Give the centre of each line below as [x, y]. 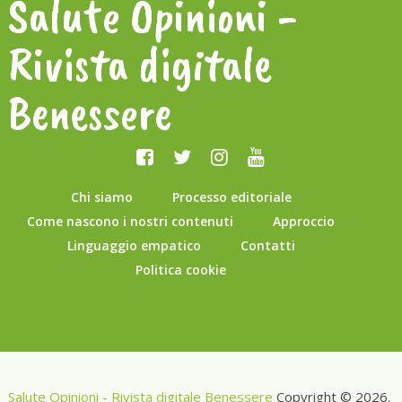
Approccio [304, 221]
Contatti [267, 245]
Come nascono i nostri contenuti [131, 221]
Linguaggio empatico [134, 245]
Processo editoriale [232, 197]
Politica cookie [181, 270]
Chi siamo [101, 197]
